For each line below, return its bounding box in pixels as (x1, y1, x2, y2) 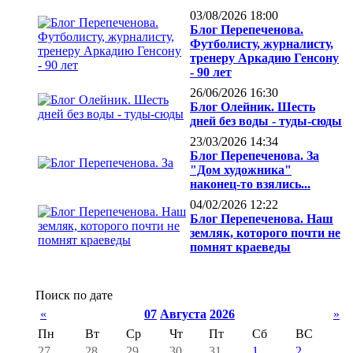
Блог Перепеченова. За (190, 149, 319, 163)
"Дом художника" (190, 163, 292, 177)
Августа (160, 307, 206, 321)
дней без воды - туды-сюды (190, 114, 342, 128)
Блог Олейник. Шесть (190, 100, 315, 114)
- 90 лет (190, 65, 232, 80)
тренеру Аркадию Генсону (190, 51, 339, 65)
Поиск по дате (35, 288, 113, 303)
